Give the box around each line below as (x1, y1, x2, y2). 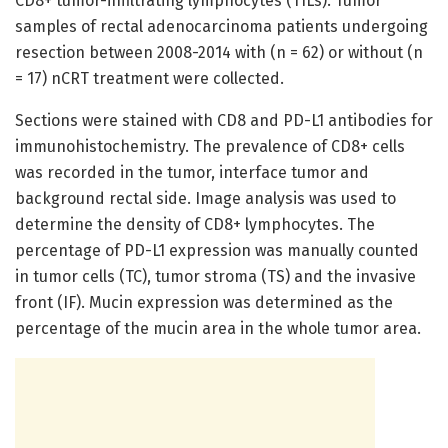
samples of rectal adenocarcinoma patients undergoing (15, 17, 428, 37)
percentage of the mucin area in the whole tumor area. (15, 319, 421, 339)
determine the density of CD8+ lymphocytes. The (15, 215, 375, 235)
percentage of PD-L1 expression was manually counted (15, 241, 419, 261)
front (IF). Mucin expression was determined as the (15, 293, 393, 313)
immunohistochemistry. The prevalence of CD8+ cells (15, 137, 405, 157)
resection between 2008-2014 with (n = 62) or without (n (15, 43, 423, 63)
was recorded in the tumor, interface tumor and (15, 163, 369, 183)
